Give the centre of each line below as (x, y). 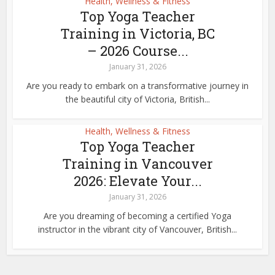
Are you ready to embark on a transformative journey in (137, 86)
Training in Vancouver (137, 164)
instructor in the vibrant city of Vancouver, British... (137, 229)
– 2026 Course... (137, 51)
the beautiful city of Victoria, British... (137, 99)
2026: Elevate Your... (137, 181)
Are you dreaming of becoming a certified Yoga (137, 216)
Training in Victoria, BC (137, 33)
